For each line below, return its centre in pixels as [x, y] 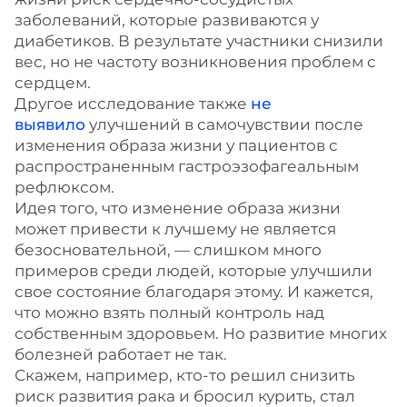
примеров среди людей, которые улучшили [194, 271]
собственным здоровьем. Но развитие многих [201, 333]
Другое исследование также [133, 104]
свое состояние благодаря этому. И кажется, [194, 292]
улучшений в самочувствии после [224, 124]
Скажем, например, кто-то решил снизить [185, 375]
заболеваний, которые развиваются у [167, 20]
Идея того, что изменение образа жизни [178, 208]
